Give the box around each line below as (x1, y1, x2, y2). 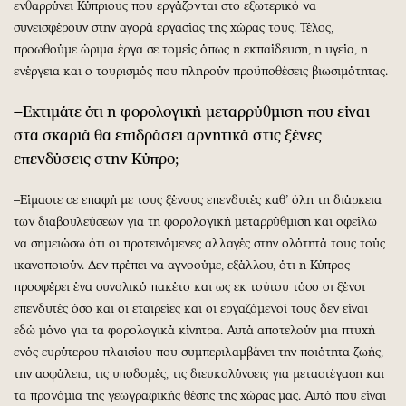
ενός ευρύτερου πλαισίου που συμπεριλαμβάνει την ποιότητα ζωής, (14, 343, 383, 360)
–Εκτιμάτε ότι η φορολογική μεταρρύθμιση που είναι (14, 101, 370, 121)
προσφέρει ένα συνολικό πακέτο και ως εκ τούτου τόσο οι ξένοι (14, 278, 365, 295)
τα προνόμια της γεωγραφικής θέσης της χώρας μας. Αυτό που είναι (14, 387, 386, 403)
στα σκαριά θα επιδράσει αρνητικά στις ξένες (14, 125, 322, 144)
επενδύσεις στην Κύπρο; (14, 149, 179, 168)
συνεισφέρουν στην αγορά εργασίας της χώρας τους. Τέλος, (14, 19, 333, 35)
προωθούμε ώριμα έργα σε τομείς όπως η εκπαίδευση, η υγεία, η (14, 41, 368, 57)
